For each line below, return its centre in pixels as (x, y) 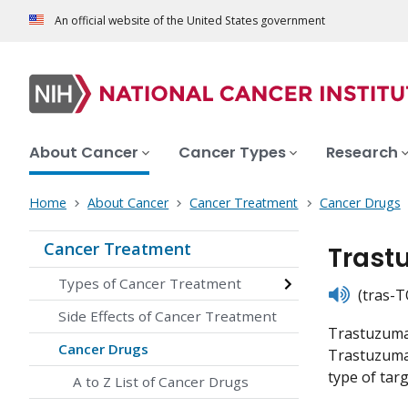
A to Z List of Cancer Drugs (161, 382)
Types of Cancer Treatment (150, 284)
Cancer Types (232, 153)
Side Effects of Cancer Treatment (168, 316)
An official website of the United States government (190, 21)
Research (362, 153)
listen (346, 293)
